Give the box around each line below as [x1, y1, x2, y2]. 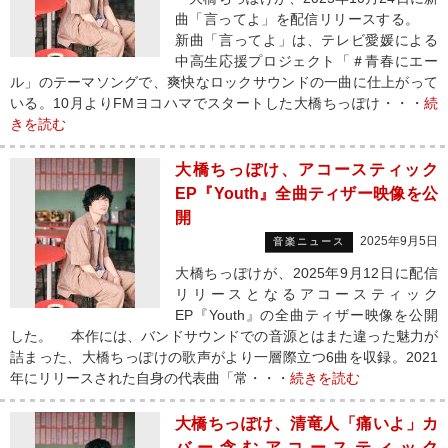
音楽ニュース [273, 236, 345, 247]
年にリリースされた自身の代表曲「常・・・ [10, 370, 290, 386]
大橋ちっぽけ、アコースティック [175, 161, 438, 178]
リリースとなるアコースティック [175, 286, 438, 302]
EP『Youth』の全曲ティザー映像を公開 [175, 307, 438, 323]
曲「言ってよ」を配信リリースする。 [175, 11, 438, 27]
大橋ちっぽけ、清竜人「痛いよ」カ [175, 415, 438, 432]
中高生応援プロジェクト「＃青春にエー [175, 53, 438, 69]
